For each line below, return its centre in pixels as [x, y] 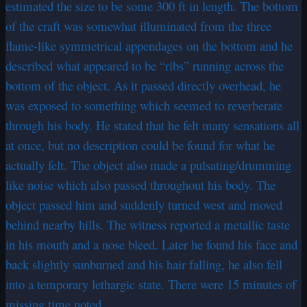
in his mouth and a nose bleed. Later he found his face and [151, 245]
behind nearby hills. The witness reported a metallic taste [148, 225]
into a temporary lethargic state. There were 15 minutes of [151, 284]
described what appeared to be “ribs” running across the [145, 66]
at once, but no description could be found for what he [140, 145]
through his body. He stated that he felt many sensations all [152, 125]
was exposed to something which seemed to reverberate [144, 106]
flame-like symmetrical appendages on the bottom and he [149, 46]
